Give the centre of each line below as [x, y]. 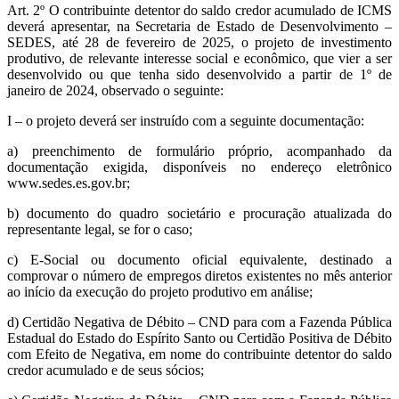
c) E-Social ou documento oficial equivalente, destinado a [199, 260]
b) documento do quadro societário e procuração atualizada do [199, 214]
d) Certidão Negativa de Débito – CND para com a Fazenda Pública [199, 322]
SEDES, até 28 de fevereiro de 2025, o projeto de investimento [199, 43]
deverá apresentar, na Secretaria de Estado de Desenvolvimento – [199, 27]
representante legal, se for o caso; [100, 230]
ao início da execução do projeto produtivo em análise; [160, 292]
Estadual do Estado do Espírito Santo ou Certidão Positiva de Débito [199, 338]
